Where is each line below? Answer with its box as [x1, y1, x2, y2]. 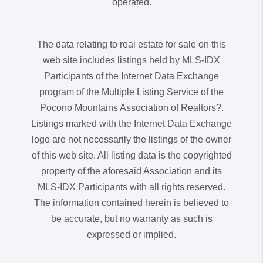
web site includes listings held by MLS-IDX [43, 55, 220, 65]
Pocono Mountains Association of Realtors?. [39, 102, 224, 113]
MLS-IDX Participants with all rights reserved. [38, 181, 225, 192]
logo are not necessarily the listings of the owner [32, 134, 231, 144]
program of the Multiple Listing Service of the [39, 86, 224, 97]
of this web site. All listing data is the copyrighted [31, 150, 232, 160]
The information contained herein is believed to [34, 197, 229, 208]
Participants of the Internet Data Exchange [44, 70, 219, 81]
